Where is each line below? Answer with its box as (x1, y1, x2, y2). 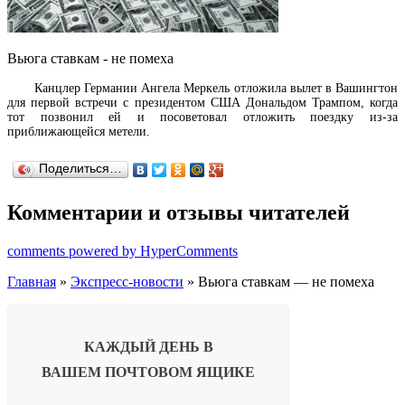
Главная (7, 274, 56, 290)
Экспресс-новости (71, 274, 184, 290)
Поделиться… (39, 162, 122, 176)
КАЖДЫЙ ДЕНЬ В (83, 339, 213, 355)
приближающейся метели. (7, 125, 150, 139)
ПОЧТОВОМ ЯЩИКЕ (105, 364, 255, 381)
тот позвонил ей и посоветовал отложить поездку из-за (7, 110, 398, 125)
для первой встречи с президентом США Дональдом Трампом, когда (7, 96, 398, 110)
